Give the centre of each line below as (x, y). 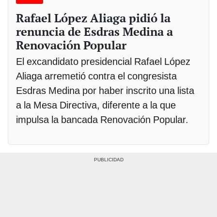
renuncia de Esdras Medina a (94, 32)
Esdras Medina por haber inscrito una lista (105, 91)
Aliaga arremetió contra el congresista (96, 76)
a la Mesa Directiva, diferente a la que (96, 105)
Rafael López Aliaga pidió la (93, 18)
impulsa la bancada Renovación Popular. (102, 120)
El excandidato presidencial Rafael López (103, 62)
